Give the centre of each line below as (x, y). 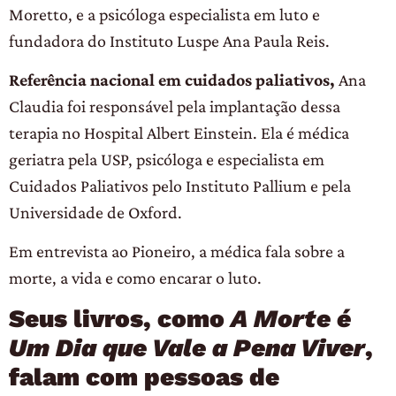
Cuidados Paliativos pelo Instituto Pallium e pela (180, 186)
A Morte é (291, 318)
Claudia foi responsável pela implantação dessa (175, 107)
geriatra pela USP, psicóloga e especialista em (167, 160)
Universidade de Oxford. (95, 213)
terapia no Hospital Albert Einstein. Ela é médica (179, 133)
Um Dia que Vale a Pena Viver (187, 347)
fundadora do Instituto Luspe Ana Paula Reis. (169, 40)
